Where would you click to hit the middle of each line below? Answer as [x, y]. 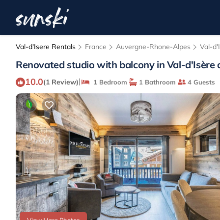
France [96, 47]
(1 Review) [61, 82]
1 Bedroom [108, 82]
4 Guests [200, 82]
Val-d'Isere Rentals [47, 47]
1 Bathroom [156, 82]
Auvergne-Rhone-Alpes [153, 47]
